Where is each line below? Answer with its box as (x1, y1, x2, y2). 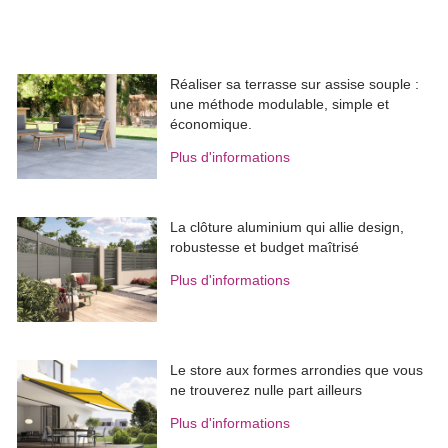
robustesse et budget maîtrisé (170, 239, 360, 256)
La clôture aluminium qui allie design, (170, 219, 405, 236)
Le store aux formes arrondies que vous (170, 362, 424, 379)
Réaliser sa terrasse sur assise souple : (170, 76, 420, 93)
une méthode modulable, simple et (170, 96, 390, 113)
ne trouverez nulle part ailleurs (170, 382, 363, 399)
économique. (170, 116, 253, 133)
